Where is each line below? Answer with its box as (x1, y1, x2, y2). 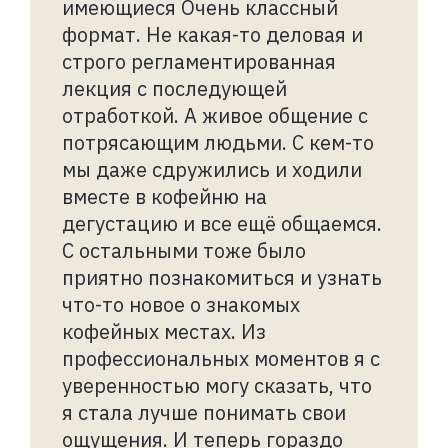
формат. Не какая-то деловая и (62, 20, 363, 48)
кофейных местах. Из (62, 317, 266, 345)
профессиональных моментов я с (62, 344, 380, 372)
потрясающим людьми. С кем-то (62, 128, 374, 156)
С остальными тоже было (62, 236, 306, 264)
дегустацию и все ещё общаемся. (62, 209, 382, 237)
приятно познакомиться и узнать (62, 263, 382, 291)
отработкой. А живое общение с (62, 101, 368, 129)
